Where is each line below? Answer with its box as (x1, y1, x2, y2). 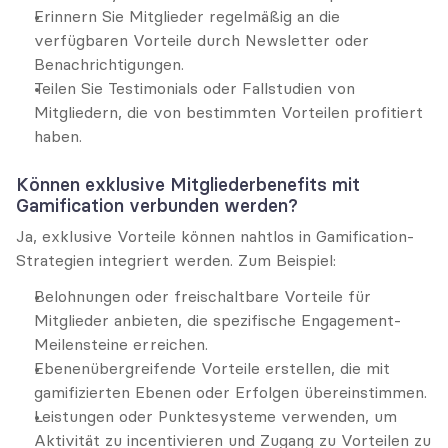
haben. (34, 126, 82, 146)
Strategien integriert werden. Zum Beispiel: (16, 250, 336, 270)
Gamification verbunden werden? (16, 194, 298, 217)
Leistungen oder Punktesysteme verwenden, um (34, 406, 397, 426)
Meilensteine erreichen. (34, 334, 208, 354)
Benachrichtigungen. (34, 54, 184, 74)
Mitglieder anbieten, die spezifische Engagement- (34, 310, 401, 330)
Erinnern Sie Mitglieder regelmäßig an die (34, 6, 340, 26)
